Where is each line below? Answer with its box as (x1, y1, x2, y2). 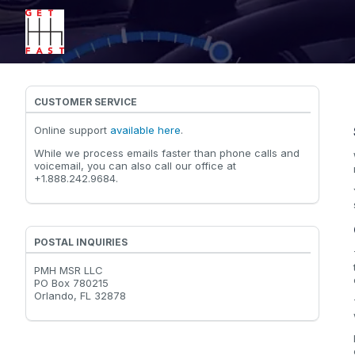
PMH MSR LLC (34, 264, 103, 277)
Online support (34, 124, 110, 136)
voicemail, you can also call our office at (34, 159, 236, 172)
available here (110, 124, 181, 136)
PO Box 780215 (34, 277, 109, 289)
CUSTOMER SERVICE (34, 96, 137, 108)
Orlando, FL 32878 (34, 289, 126, 302)
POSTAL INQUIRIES (34, 236, 128, 248)
